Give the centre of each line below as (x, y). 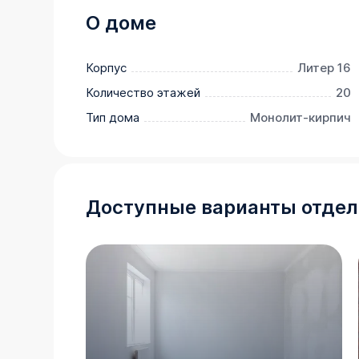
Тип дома (113, 118)
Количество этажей (143, 93)
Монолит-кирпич (301, 118)
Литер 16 (324, 68)
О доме (121, 23)
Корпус (107, 68)
